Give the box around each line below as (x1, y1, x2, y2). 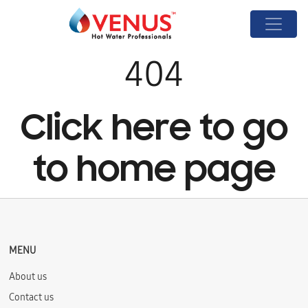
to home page (32, 153, 276, 191)
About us (9, 269, 47, 284)
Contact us (9, 290, 54, 305)
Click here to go (20, 111, 288, 150)
